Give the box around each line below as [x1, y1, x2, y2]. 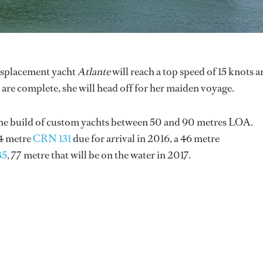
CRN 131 [33, 131, 71, 146]
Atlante [77, 64, 110, 79]
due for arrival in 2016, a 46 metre [71, 131, 220, 146]
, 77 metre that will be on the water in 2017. [7, 147, 191, 162]
